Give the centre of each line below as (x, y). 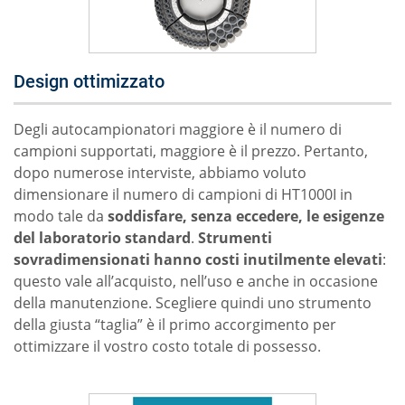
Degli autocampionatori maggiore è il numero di (178, 129)
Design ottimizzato (89, 81)
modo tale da (61, 216)
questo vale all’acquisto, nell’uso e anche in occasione (196, 281)
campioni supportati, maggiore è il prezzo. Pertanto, (191, 151)
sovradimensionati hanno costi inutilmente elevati (198, 259)
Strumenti (235, 238)
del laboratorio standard (102, 238)
